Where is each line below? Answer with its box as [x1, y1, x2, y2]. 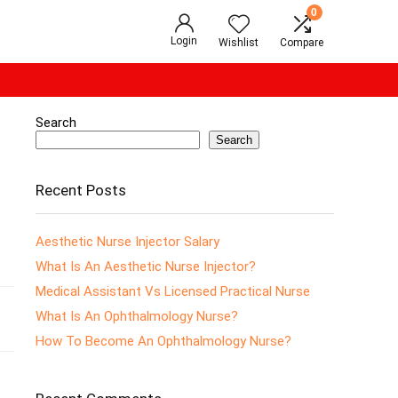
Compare [280, 36, 323, 49]
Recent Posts [36, 181, 126, 199]
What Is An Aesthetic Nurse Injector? [36, 259, 256, 275]
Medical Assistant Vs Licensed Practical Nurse [36, 283, 310, 299]
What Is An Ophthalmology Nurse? [36, 308, 238, 324]
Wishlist [219, 36, 259, 49]
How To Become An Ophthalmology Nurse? [36, 333, 291, 349]
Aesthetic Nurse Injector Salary [36, 234, 219, 250]
